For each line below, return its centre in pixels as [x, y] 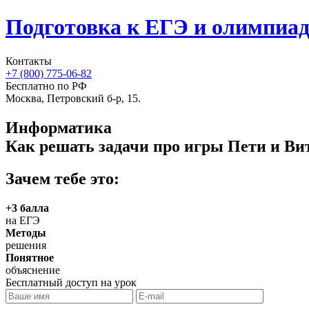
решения [26, 245]
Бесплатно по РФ [46, 86]
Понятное [30, 257]
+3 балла [27, 208]
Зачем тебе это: [62, 178]
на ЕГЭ [23, 220]
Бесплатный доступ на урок [71, 282]
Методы [26, 232]
